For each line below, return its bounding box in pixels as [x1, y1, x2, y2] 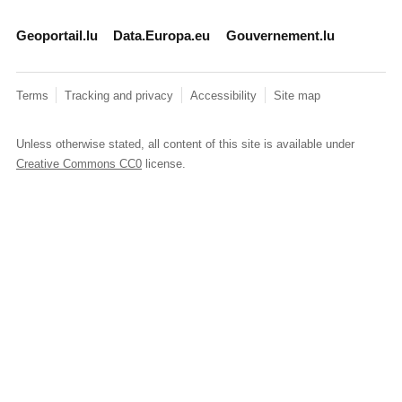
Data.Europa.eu [113, 28, 211, 44]
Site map [273, 89, 320, 103]
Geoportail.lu [15, 28, 98, 44]
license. [141, 157, 186, 171]
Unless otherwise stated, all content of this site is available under [15, 137, 354, 152]
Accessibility [190, 89, 261, 103]
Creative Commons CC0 [15, 157, 142, 171]
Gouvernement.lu [225, 28, 335, 44]
